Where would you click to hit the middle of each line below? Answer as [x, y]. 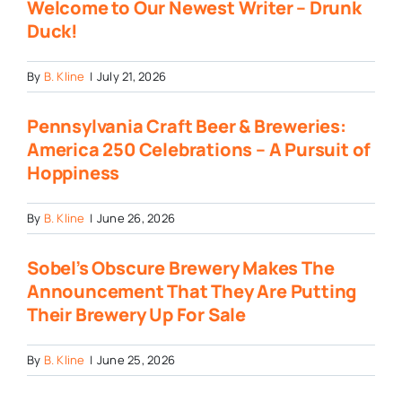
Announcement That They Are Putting [192, 292]
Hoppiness [73, 173]
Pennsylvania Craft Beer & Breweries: [186, 127]
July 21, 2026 [131, 77]
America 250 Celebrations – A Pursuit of [199, 150]
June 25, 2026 [135, 360]
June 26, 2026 [135, 218]
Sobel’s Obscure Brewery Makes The [180, 268]
